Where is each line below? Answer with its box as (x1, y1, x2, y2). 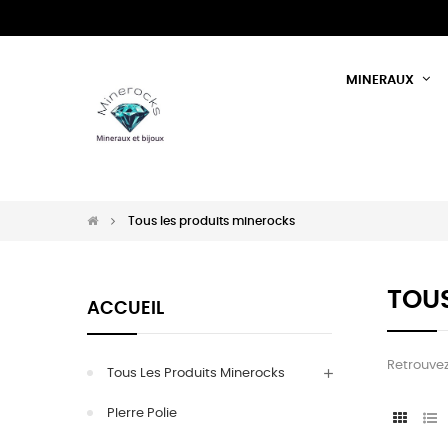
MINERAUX (345, 74, 417, 87)
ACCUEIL (87, 300, 164, 318)
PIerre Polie (107, 407, 177, 420)
